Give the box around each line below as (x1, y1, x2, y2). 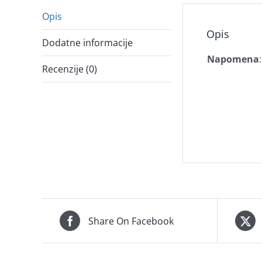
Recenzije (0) (42, 63, 97, 75)
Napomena (207, 53, 259, 65)
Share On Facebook (88, 214, 174, 227)
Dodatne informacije (42, 36, 133, 49)
